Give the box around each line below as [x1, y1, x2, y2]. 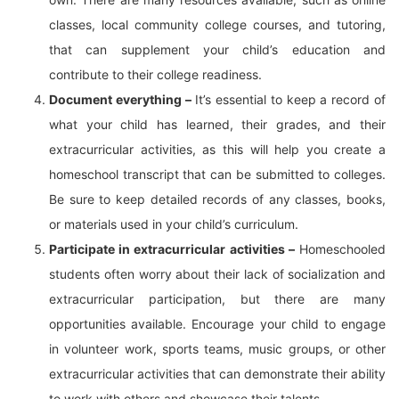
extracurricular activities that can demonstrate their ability [49, 366, 386, 381]
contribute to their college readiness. [49, 67, 262, 82]
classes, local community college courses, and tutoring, [49, 17, 386, 32]
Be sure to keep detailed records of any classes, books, [49, 191, 386, 207]
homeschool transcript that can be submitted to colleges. [49, 167, 386, 182]
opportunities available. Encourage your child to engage [49, 316, 386, 331]
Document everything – [49, 92, 191, 107]
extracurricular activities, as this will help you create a [49, 142, 386, 157]
